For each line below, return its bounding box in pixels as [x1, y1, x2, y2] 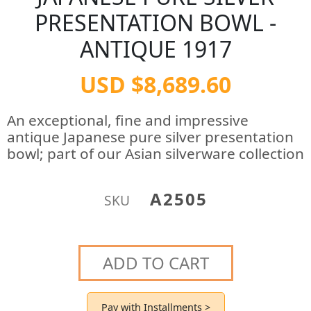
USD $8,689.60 [80, 69, 231, 99]
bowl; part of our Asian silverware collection [7, 144, 304, 163]
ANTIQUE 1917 [79, 34, 232, 64]
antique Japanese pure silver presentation [7, 127, 294, 146]
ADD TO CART [102, 251, 209, 274]
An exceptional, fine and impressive [7, 110, 249, 130]
